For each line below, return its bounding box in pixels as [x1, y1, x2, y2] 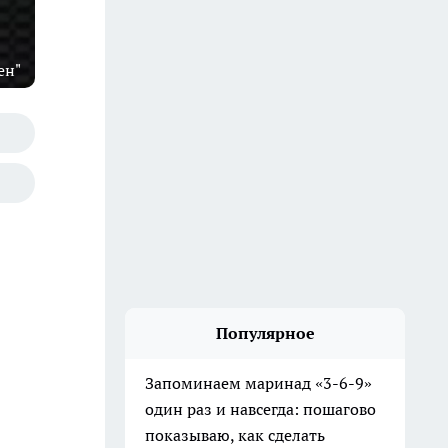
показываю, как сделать [145, 425, 325, 445]
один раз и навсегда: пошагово [145, 399, 376, 419]
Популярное [215, 323, 315, 343]
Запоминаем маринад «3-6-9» [145, 373, 372, 393]
